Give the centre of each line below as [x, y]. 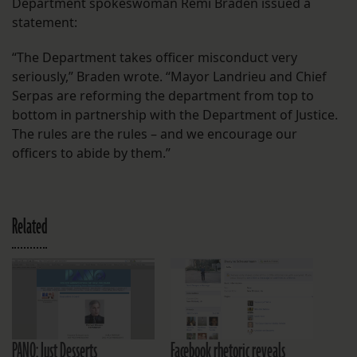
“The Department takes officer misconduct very [155, 57]
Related [29, 227]
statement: [45, 22]
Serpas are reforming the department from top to [163, 95]
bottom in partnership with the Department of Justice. [175, 114]
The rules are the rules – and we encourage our [155, 133]
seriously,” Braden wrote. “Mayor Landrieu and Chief [169, 76]
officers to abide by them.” [91, 153]
